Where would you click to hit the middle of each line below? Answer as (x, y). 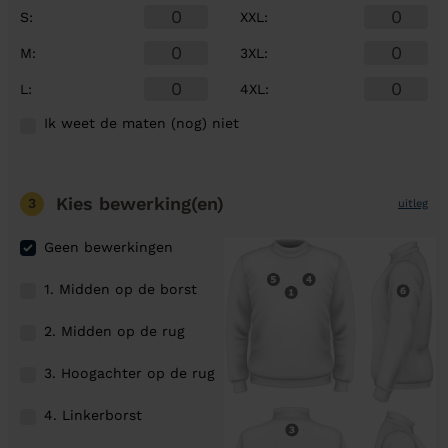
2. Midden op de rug (114, 330)
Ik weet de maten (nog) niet (141, 123)
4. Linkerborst (93, 414)
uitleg (413, 203)
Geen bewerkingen (108, 247)
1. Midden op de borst (120, 288)
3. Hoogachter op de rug (129, 372)
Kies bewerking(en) (140, 203)
